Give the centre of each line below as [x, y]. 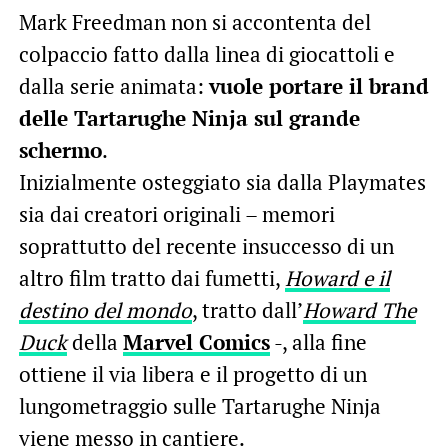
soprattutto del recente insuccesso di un [206, 245]
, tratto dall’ [247, 309]
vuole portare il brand [318, 85]
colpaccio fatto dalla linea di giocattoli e [206, 53]
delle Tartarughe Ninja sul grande [189, 117]
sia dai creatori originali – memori [176, 213]
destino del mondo [105, 309]
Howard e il [337, 277]
